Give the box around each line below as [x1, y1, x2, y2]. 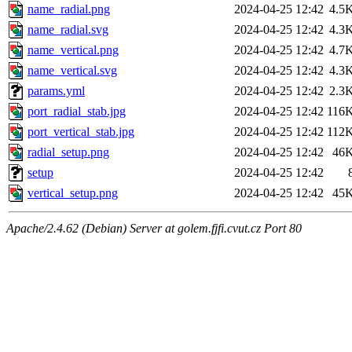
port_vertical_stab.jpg [27, 125, 134, 139]
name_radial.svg [27, 23, 108, 37]
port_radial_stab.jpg [27, 104, 126, 119]
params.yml [27, 84, 85, 98]
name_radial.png [27, 2, 110, 16]
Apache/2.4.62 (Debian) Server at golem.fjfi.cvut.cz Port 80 [6, 222, 302, 236]
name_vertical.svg [27, 64, 117, 78]
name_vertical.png [27, 43, 119, 57]
